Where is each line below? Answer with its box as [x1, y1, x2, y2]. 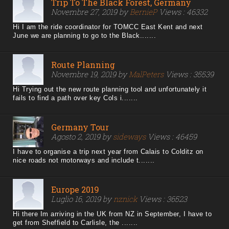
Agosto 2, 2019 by [51, 131, 113, 142]
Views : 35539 [164, 69, 214, 80]
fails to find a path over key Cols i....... [13, 94, 138, 102]
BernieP [130, 7, 157, 17]
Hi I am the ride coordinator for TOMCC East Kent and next [13, 23, 203, 31]
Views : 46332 [157, 7, 208, 17]
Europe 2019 [51, 184, 99, 195]
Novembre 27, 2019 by [51, 7, 130, 17]
